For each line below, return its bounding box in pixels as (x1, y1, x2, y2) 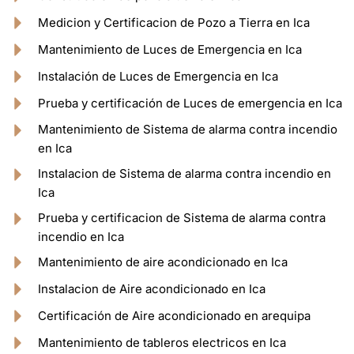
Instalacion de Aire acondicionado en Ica (37, 281, 265, 297)
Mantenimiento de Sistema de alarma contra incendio (37, 122, 337, 137)
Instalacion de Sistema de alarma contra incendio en (37, 166, 331, 182)
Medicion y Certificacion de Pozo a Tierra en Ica (37, 15, 310, 31)
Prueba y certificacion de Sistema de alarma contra (37, 210, 326, 226)
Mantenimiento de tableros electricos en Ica (37, 335, 286, 351)
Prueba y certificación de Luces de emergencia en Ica (37, 96, 342, 111)
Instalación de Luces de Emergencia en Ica (37, 69, 278, 85)
